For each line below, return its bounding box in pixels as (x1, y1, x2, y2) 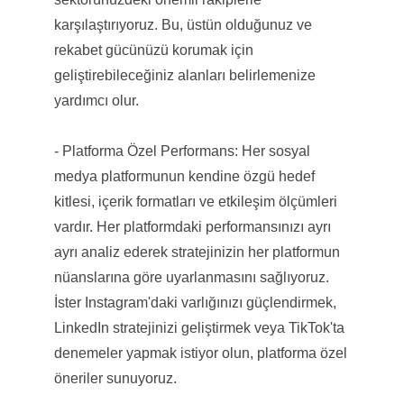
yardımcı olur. (53, 92, 139, 108)
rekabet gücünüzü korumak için (53, 41, 253, 58)
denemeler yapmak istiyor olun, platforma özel (53, 344, 347, 361)
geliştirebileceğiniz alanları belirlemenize (53, 67, 316, 83)
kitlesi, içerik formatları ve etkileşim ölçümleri (53, 193, 337, 209)
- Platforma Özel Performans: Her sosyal (53, 142, 310, 159)
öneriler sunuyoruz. (53, 370, 177, 386)
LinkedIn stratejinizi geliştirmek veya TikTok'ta (53, 319, 344, 335)
